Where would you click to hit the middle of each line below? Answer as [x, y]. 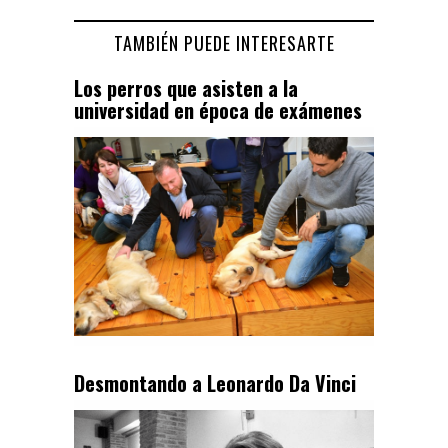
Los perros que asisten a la [186, 87]
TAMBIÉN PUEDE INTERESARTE [224, 42]
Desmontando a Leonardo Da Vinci [215, 382]
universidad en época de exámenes [218, 109]
